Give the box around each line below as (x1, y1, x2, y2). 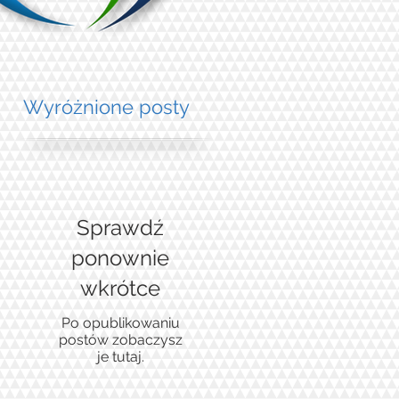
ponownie (71, 245, 169, 271)
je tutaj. (96, 348, 144, 365)
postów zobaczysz (58, 331, 183, 348)
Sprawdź (77, 215, 164, 240)
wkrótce (80, 275, 160, 301)
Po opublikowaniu (61, 314, 180, 331)
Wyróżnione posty (23, 95, 190, 118)
